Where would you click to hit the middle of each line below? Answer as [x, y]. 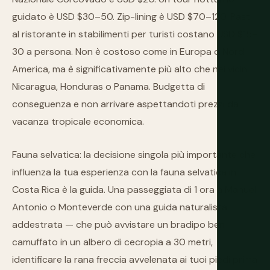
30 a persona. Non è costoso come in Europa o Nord [128, 52]
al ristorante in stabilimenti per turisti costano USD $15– [135, 34]
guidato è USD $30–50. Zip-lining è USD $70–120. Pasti [132, 17]
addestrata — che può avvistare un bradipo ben [118, 224]
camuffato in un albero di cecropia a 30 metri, [112, 242]
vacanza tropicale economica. [78, 121]
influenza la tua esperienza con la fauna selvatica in [124, 172]
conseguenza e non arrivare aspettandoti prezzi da [125, 104]
